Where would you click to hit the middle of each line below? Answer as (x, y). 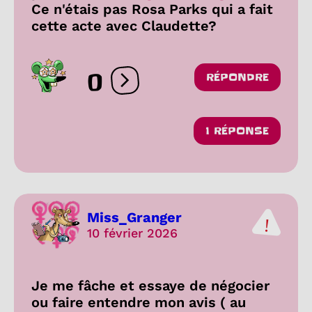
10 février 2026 (132, 233)
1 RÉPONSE (237, 131)
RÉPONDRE (237, 77)
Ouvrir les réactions (178, 86)
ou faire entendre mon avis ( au (139, 302)
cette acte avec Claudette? (124, 25)
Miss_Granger (134, 218)
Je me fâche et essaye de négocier (150, 285)
